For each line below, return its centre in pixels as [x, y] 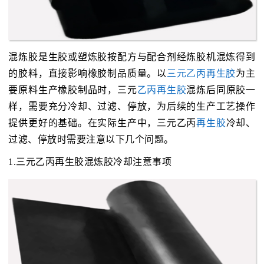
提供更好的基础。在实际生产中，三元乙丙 [103, 123]
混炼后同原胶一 [221, 90]
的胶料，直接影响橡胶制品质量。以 [88, 74]
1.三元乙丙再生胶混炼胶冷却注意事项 [90, 162]
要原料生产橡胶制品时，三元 [73, 90]
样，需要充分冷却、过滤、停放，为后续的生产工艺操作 [132, 107]
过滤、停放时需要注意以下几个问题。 [91, 140]
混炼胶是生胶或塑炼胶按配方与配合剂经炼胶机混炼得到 [132, 57]
